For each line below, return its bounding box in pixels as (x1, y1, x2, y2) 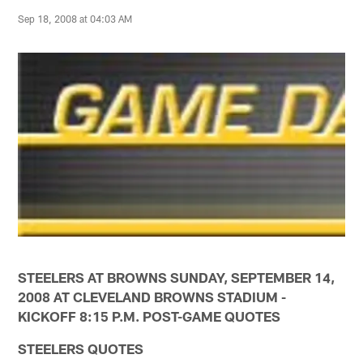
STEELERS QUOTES (18, 340, 144, 357)
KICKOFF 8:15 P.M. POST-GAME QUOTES (18, 307, 281, 324)
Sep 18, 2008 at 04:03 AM (18, 12, 133, 24)
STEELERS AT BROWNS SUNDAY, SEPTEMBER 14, (18, 268, 335, 285)
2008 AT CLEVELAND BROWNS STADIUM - (18, 288, 287, 305)
